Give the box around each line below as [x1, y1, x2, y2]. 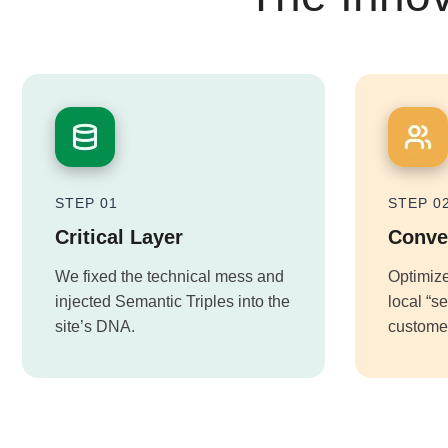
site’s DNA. [55, 318, 135, 335]
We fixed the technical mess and [55, 268, 284, 285]
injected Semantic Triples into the [55, 293, 290, 310]
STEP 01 [55, 195, 118, 211]
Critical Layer [55, 226, 183, 248]
